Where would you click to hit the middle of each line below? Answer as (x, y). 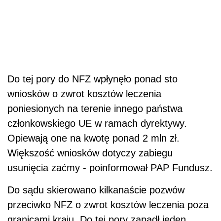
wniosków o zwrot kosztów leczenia (84, 93)
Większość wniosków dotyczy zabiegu (90, 153)
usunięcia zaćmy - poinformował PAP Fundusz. (110, 167)
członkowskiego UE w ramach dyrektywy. (97, 123)
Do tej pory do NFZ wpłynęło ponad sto (92, 79)
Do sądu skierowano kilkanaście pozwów (96, 190)
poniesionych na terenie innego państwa (95, 108)
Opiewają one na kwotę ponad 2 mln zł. (93, 138)
